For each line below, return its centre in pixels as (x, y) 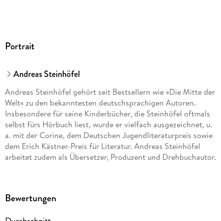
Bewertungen (30, 198)
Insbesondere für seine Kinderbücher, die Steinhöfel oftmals (107, 114)
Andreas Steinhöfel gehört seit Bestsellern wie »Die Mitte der (110, 92)
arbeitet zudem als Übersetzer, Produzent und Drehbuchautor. (110, 157)
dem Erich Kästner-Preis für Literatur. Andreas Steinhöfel (102, 146)
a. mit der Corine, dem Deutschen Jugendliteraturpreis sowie (109, 135)
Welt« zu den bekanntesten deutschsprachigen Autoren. (100, 103)
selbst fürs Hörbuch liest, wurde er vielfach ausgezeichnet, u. (108, 125)
